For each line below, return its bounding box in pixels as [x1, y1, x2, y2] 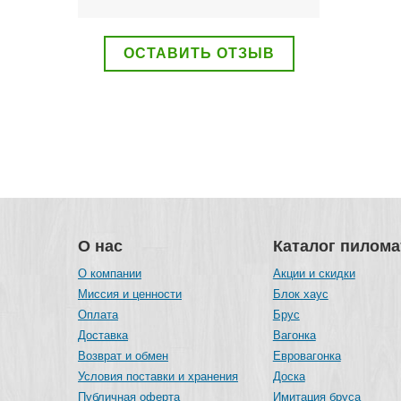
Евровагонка [272, 348, 341, 363]
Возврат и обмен [78, 348, 168, 363]
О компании [78, 266, 141, 280]
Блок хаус [272, 286, 328, 301]
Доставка [78, 328, 128, 342]
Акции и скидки [272, 266, 355, 280]
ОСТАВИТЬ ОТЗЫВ [123, 45, 275, 61]
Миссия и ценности [78, 286, 182, 301]
